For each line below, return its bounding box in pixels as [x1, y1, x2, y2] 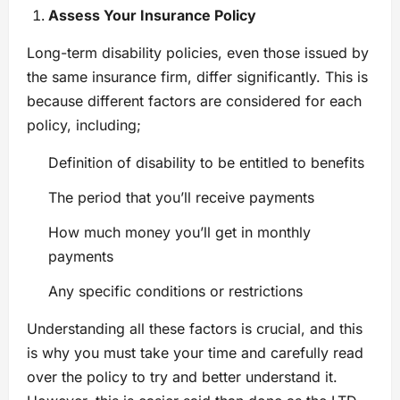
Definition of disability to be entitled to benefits [48, 154, 369, 172]
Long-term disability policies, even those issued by [27, 44, 369, 62]
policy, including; [27, 116, 146, 135]
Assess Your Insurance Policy [48, 6, 260, 25]
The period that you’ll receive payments [48, 188, 323, 207]
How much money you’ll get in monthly [48, 223, 311, 242]
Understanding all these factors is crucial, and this [27, 320, 362, 338]
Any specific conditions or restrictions [48, 282, 307, 301]
